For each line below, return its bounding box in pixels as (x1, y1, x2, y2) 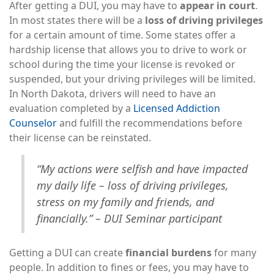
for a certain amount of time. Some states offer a (9, 28, 235, 42)
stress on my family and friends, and (37, 194, 214, 210)
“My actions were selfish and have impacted (37, 161, 248, 177)
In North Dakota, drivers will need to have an (9, 87, 216, 101)
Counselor (9, 116, 57, 130)
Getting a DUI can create (9, 245, 125, 259)
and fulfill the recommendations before (57, 116, 242, 130)
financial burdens (125, 245, 212, 259)
